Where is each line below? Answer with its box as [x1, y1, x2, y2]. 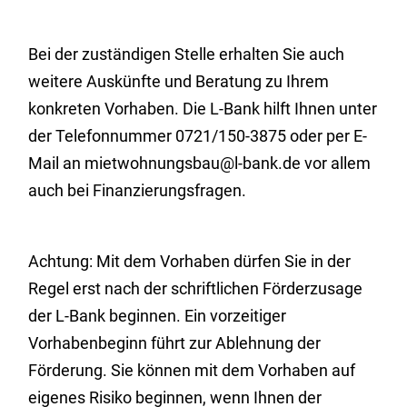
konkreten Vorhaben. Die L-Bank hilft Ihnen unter [28, 99, 378, 118]
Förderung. [28, 361, 112, 380]
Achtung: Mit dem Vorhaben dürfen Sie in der [28, 252, 352, 271]
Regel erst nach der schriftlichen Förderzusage [28, 279, 363, 298]
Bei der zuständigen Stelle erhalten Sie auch [28, 45, 345, 64]
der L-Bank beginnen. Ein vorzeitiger [28, 306, 287, 325]
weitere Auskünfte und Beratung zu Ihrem [28, 72, 330, 91]
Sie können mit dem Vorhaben [111, 361, 333, 380]
